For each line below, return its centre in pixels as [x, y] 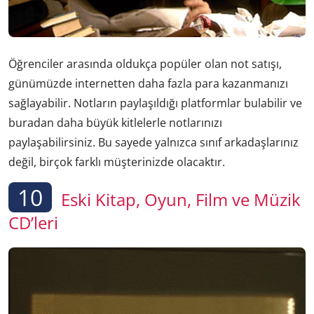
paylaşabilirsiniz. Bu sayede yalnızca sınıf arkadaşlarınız [153, 142]
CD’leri [33, 222]
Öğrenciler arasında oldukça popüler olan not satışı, [145, 63]
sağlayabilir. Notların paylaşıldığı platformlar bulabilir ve [155, 103]
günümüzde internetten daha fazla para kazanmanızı [148, 83]
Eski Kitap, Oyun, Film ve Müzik [179, 199]
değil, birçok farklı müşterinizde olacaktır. [117, 162]
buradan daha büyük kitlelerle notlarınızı [115, 122]
